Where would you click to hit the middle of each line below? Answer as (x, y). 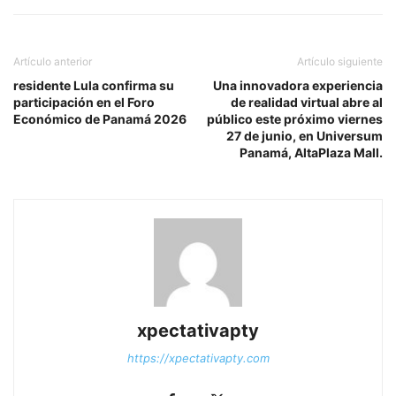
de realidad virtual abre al (307, 102)
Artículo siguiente (340, 61)
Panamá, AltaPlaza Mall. (311, 152)
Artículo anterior (53, 61)
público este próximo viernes (295, 118)
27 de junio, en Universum (305, 135)
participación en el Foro (84, 102)
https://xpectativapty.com (198, 358)
